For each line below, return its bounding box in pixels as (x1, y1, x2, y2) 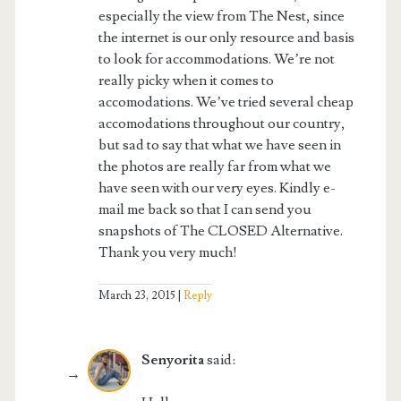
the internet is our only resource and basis (98, 29, 354, 47)
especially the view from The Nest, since (98, 7, 345, 26)
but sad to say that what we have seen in (98, 136, 341, 155)
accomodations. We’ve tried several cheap (98, 93, 354, 112)
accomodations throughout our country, (98, 115, 346, 133)
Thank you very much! (98, 243, 237, 262)
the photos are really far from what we (98, 158, 331, 176)
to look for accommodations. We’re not (98, 50, 335, 69)
